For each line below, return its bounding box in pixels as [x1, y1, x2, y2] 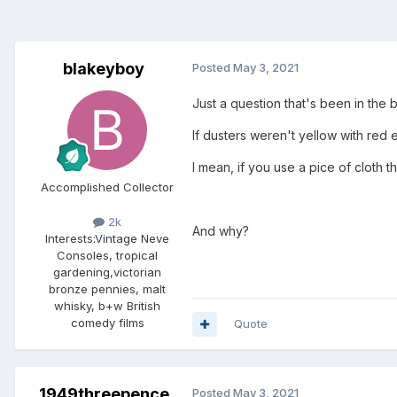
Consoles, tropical [57, 248, 158, 263]
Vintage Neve [95, 231, 169, 246]
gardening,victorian [53, 265, 161, 280]
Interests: [45, 231, 95, 246]
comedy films [70, 315, 144, 331]
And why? [192, 223, 249, 239]
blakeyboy [63, 59, 144, 79]
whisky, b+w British [54, 299, 160, 314]
